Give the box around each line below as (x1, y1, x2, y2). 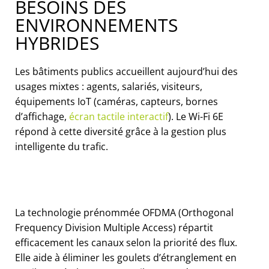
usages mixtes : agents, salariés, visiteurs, (15, 79, 202, 93)
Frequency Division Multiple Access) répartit (15, 220, 213, 234)
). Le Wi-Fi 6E (168, 109, 223, 123)
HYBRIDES (15, 30, 99, 55)
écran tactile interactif (69, 109, 168, 123)
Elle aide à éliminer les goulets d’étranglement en (15, 250, 237, 264)
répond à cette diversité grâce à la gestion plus (15, 124, 226, 138)
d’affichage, (15, 109, 69, 123)
